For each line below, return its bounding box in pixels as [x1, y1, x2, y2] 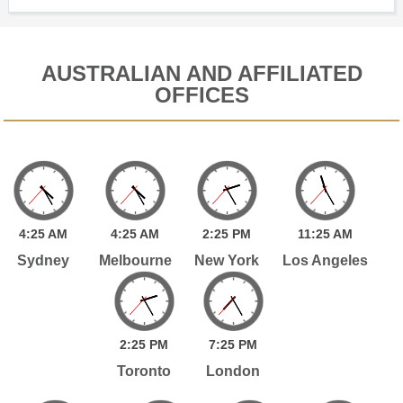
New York [194, 252, 260, 268]
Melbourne [98, 252, 172, 268]
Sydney [17, 252, 70, 268]
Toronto [117, 363, 172, 379]
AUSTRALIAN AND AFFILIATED [40, 60, 363, 85]
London [206, 363, 261, 379]
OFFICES [154, 82, 249, 107]
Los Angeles [282, 252, 368, 268]
